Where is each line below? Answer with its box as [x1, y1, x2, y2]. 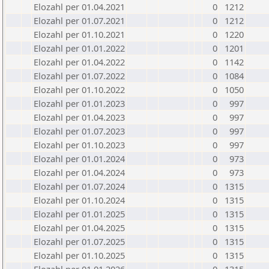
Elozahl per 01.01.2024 [34, 153, 125, 165]
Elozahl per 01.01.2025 [34, 208, 125, 220]
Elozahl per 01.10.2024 [34, 194, 125, 206]
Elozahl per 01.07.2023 [34, 125, 125, 137]
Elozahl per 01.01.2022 [34, 42, 125, 54]
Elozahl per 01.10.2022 [34, 83, 125, 95]
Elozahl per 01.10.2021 [34, 28, 125, 40]
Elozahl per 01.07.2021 [34, 14, 125, 26]
